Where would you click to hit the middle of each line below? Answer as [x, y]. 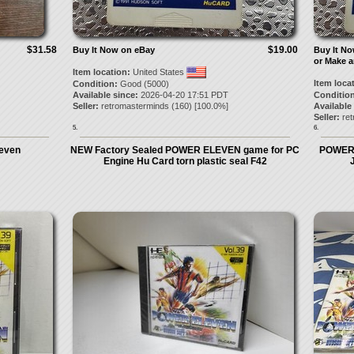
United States [158, 72]
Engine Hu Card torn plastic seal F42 [185, 161]
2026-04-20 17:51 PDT [183, 95]
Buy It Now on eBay [113, 50]
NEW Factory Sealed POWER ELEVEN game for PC [185, 150]
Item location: [101, 72]
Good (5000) [143, 84]
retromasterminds [135, 106]
